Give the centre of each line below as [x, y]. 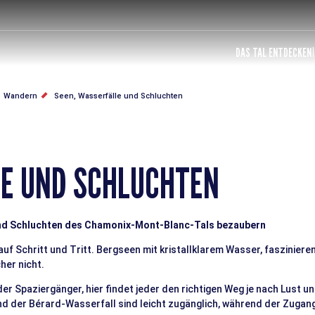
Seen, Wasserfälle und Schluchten [118, 96]
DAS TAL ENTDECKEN [274, 52]
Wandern [20, 96]
